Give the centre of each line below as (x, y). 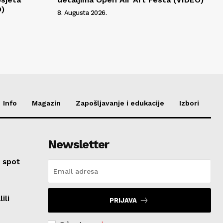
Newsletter (78, 144)
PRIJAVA (123, 200)
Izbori (189, 103)
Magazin (46, 103)
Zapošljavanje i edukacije (120, 103)
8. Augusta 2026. (82, 12)
